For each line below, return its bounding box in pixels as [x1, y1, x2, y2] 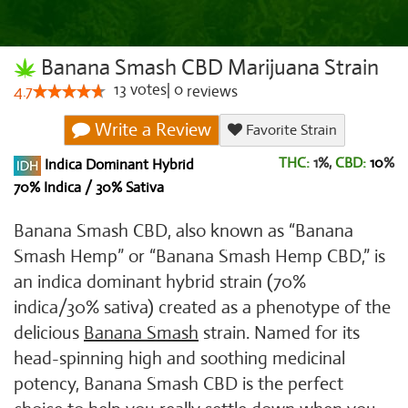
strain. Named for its [199, 321, 360, 344]
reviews [183, 82, 238, 101]
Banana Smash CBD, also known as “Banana [14, 219, 353, 242]
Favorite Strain [241, 121, 337, 139]
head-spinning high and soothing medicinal [14, 347, 345, 370]
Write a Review [89, 118, 211, 141]
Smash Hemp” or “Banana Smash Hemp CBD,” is [14, 245, 385, 268]
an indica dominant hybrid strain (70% [14, 270, 306, 293]
